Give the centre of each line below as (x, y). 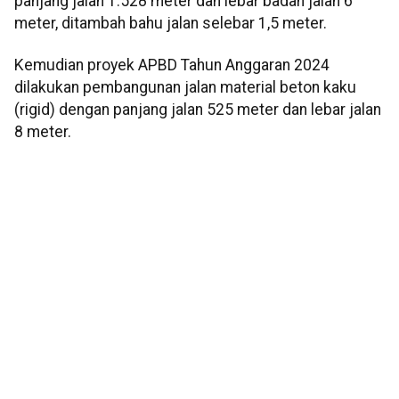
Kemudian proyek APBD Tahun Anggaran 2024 (172, 65)
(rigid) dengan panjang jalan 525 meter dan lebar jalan (198, 110)
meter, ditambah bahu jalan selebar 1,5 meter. (171, 23)
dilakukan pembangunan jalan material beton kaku (185, 88)
